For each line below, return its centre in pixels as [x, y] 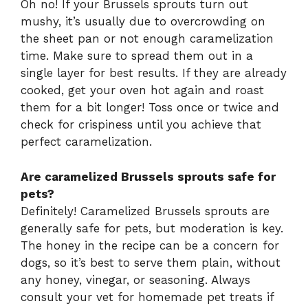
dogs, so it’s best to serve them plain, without [151, 262]
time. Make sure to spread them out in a [137, 56]
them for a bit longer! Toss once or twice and [150, 108]
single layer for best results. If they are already [154, 73]
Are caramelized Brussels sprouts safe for [148, 176]
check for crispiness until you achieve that [141, 125]
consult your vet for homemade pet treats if [147, 297]
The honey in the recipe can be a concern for [150, 245]
